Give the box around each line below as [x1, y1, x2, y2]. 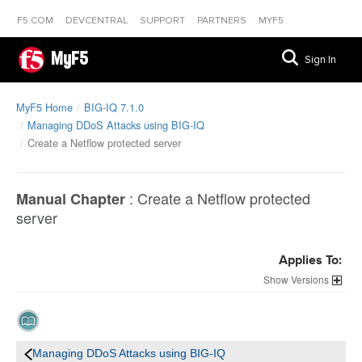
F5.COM [17, 15, 56, 27]
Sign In [305, 53, 336, 66]
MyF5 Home [16, 99, 73, 115]
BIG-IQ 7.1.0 [84, 99, 144, 115]
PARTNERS [197, 15, 249, 27]
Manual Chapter [16, 188, 125, 209]
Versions [291, 272, 329, 286]
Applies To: [279, 255, 342, 267]
